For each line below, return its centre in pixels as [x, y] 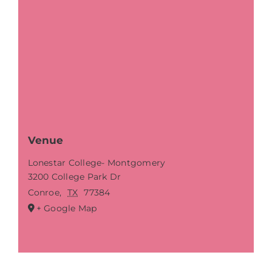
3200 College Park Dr [74, 176]
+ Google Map [66, 208]
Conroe [43, 192]
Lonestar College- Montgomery [97, 162]
